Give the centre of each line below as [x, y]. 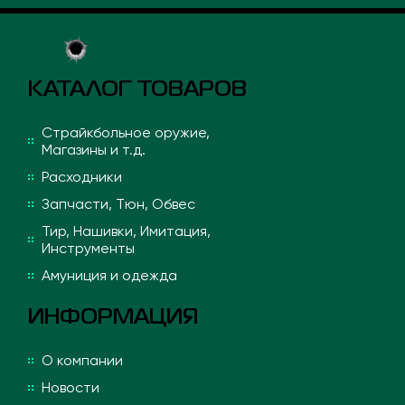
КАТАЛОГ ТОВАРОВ [138, 90]
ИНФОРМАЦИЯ [113, 318]
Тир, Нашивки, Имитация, [127, 231]
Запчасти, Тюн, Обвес [119, 204]
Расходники [82, 177]
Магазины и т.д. [94, 150]
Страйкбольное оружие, [126, 133]
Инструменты [89, 249]
